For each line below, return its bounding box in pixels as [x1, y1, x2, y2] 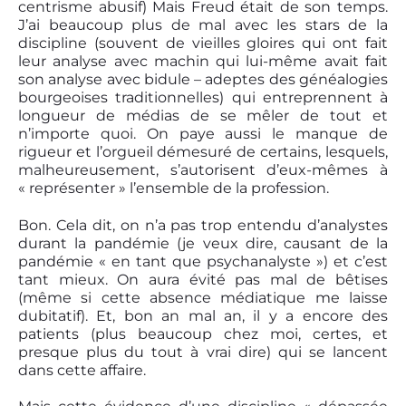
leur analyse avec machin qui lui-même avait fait [18, 52, 388, 70]
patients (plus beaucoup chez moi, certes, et [18, 324, 388, 343]
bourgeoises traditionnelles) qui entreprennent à [18, 88, 388, 106]
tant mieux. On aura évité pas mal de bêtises [18, 270, 388, 288]
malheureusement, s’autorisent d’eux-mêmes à [18, 160, 388, 179]
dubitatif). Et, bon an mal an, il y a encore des [18, 306, 388, 324]
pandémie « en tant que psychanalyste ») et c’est [18, 252, 388, 270]
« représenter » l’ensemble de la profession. [18, 179, 329, 197]
